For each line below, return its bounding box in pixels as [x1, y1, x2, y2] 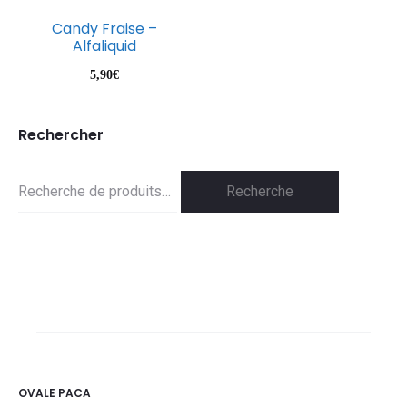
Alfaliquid [72, 35, 136, 56]
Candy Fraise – [51, 18, 157, 39]
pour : [17, 207, 52, 224]
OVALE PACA [18, 385, 91, 401]
